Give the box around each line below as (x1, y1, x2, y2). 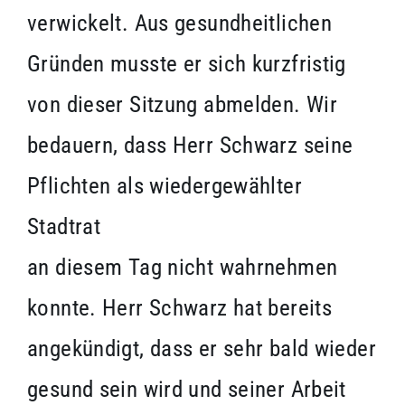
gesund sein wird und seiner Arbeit (27, 376, 346, 403)
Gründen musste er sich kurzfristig (27, 51, 346, 78)
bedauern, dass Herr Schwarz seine (27, 132, 353, 159)
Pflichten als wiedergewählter (27, 173, 302, 200)
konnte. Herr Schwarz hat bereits (27, 295, 332, 322)
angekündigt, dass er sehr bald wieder (27, 335, 376, 363)
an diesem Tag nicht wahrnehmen (27, 254, 338, 281)
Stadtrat (27, 213, 100, 240)
